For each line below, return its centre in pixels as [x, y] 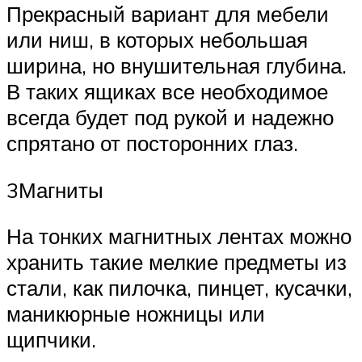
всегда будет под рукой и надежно [170, 118]
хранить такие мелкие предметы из [177, 262]
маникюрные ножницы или [136, 314]
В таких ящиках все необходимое [167, 92]
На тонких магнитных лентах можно [179, 236]
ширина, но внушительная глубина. [177, 66]
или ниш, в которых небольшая [157, 40]
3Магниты [55, 189]
